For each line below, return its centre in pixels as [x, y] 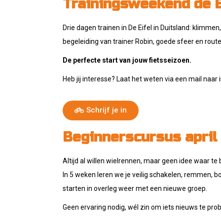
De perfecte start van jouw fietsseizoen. [127, 60]
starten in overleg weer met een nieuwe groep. [136, 188]
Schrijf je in [107, 110]
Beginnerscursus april [140, 137]
